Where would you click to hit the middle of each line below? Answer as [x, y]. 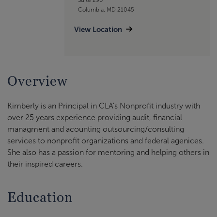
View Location [98, 29]
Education [40, 197]
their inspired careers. [45, 164]
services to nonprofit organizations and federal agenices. [106, 141]
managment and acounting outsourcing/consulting [96, 129]
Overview [38, 81]
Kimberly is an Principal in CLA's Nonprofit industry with [104, 106]
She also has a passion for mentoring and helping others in [108, 153]
